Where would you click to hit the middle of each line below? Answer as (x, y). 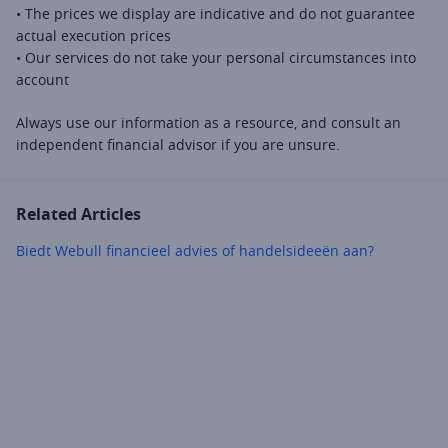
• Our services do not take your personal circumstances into (216, 57)
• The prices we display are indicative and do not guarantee (215, 13)
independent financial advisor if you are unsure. (178, 144)
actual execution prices (95, 35)
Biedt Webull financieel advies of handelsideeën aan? (195, 250)
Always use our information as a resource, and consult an (208, 122)
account (44, 79)
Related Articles (78, 214)
